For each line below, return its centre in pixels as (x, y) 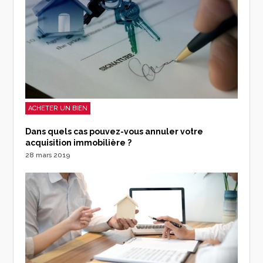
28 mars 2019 (48, 155)
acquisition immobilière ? (79, 143)
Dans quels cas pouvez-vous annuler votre (114, 132)
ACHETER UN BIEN (58, 109)
